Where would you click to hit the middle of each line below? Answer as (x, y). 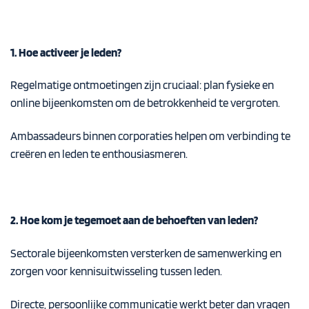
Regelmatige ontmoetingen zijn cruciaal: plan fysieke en (142, 85)
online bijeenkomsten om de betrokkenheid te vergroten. (145, 103)
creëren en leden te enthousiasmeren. (99, 154)
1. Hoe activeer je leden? (66, 52)
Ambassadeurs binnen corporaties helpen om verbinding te (150, 136)
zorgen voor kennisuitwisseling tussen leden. (116, 271)
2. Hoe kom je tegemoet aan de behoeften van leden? (134, 220)
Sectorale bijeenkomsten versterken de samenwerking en (146, 253)
